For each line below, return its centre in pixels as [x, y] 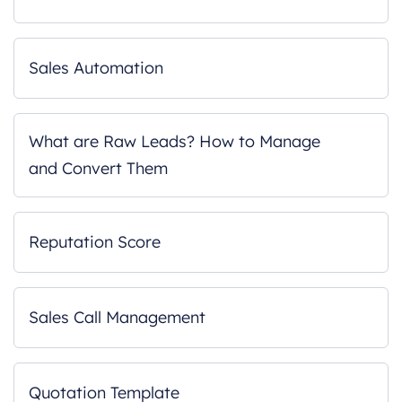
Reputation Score [95, 242]
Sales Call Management [117, 317]
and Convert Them [98, 168]
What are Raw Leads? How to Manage [175, 141]
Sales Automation [96, 68]
